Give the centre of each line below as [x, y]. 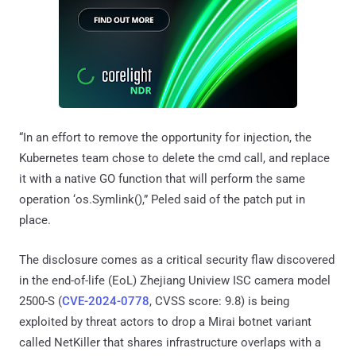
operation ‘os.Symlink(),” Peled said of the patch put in [162, 199]
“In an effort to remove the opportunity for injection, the [165, 137]
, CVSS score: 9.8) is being [219, 301]
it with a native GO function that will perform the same [162, 178]
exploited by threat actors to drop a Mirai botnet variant [165, 321]
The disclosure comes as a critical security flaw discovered [177, 259]
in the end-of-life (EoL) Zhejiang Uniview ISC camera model [175, 280]
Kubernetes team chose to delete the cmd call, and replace [174, 158]
